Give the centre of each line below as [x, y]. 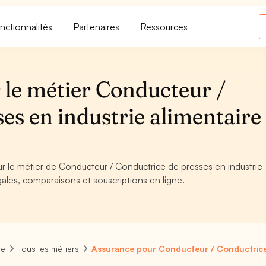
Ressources [164, 26]
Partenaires [97, 26]
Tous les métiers [49, 248]
